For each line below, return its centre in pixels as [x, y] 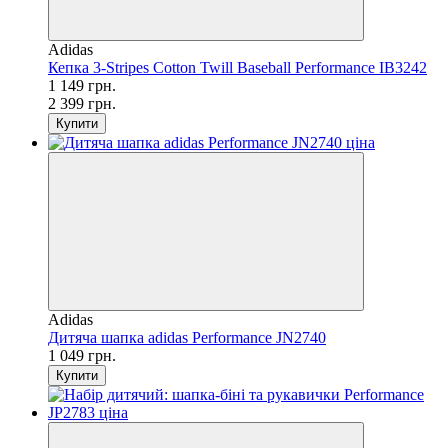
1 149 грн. [82, 85]
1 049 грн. [82, 355]
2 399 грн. [82, 103]
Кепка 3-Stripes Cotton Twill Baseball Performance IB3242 [237, 67]
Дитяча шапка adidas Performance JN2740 [187, 337]
